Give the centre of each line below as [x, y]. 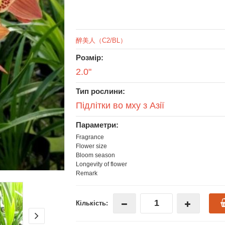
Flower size [91, 146]
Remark [87, 173]
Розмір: [90, 57]
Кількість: [92, 203]
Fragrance [90, 137]
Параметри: [97, 125]
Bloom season [95, 155]
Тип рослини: [100, 91]
